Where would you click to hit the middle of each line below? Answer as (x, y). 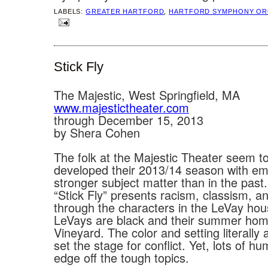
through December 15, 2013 (129, 120)
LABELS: (70, 12)
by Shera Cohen (97, 133)
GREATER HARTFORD (125, 12)
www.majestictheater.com (121, 108)
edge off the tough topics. (121, 258)
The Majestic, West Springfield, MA (147, 95)
